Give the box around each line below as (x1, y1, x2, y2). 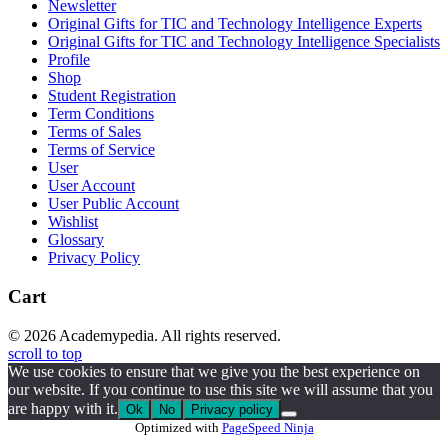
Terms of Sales (48, 123, 141, 141)
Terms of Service (48, 141, 155, 159)
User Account (48, 177, 135, 195)
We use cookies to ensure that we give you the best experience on (8, 362, 420, 380)
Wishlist (48, 213, 98, 231)
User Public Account (48, 195, 179, 213)
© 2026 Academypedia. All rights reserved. (8, 326, 281, 344)
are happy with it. (8, 399, 118, 417)
